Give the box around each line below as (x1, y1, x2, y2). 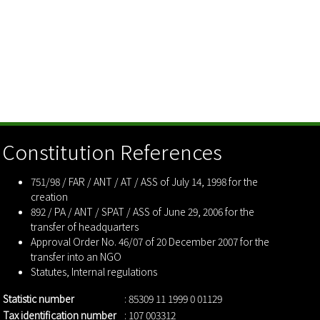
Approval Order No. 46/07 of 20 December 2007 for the (31, 234, 270, 249)
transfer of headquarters (31, 219, 139, 234)
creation (31, 189, 69, 204)
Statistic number (3, 291, 75, 306)
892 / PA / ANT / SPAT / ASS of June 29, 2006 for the (31, 204, 255, 219)
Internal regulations (71, 264, 158, 279)
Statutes (31, 264, 67, 279)
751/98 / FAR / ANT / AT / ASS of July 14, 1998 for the (31, 174, 259, 189)
